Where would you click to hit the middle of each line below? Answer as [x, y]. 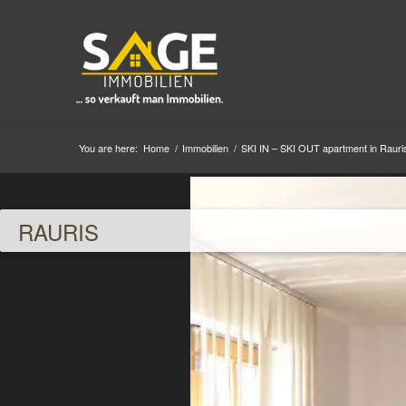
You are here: [108, 148]
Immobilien [205, 148]
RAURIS [58, 232]
